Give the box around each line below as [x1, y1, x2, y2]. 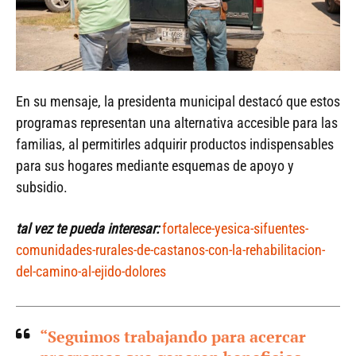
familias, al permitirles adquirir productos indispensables [16, 136, 334, 153]
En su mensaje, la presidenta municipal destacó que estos [16, 93, 340, 110]
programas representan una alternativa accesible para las [16, 114, 338, 132]
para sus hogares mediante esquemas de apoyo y [16, 157, 294, 175]
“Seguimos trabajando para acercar [40, 326, 306, 348]
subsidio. [16, 179, 68, 196]
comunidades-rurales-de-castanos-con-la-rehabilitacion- [16, 242, 325, 259]
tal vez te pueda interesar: [16, 220, 159, 238]
